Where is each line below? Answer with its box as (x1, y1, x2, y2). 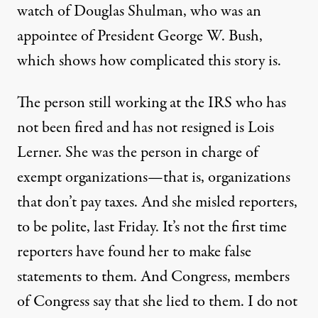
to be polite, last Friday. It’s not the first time (17, 216, 287, 238)
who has (232, 92, 286, 114)
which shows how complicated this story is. (17, 50, 281, 72)
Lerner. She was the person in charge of (17, 141, 258, 164)
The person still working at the (17, 92, 208, 114)
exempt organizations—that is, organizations (17, 166, 290, 189)
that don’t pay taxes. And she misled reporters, (17, 191, 297, 214)
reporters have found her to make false (17, 241, 251, 263)
